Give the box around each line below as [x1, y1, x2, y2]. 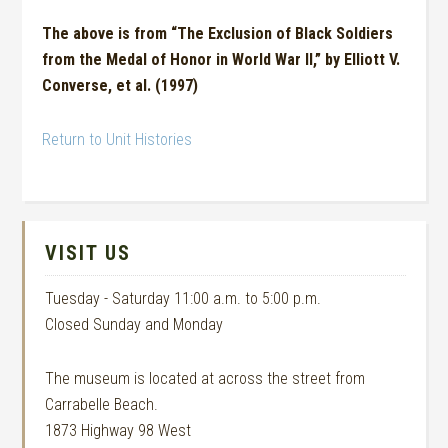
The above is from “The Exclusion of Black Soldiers [42, 24, 394, 43]
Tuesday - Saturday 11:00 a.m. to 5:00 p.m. [45, 289, 322, 308]
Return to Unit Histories [42, 130, 193, 149]
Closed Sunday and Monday [45, 315, 224, 334]
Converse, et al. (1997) [42, 76, 199, 95]
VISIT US [45, 241, 132, 265]
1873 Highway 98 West [45, 421, 192, 440]
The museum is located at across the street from [45, 369, 366, 388]
